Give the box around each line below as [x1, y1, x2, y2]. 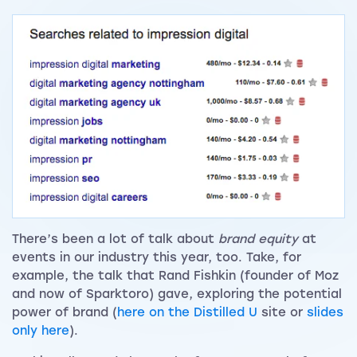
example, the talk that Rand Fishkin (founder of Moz [12, 269, 339, 284]
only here [12, 324, 69, 339]
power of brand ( [12, 305, 117, 320]
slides [307, 305, 343, 320]
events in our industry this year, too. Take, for [12, 250, 301, 265]
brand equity [218, 232, 298, 247]
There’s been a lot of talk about [12, 232, 218, 247]
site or [257, 305, 307, 320]
